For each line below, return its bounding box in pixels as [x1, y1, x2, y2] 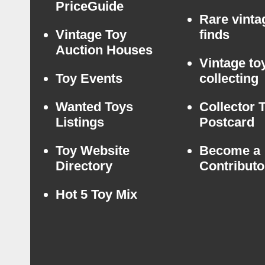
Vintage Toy [55, 27, 127, 42]
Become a [199, 143, 260, 158]
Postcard [199, 115, 254, 130]
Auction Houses [55, 43, 153, 57]
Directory [55, 159, 112, 173]
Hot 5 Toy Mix [55, 187, 137, 202]
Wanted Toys [55, 99, 133, 114]
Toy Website [55, 143, 130, 158]
